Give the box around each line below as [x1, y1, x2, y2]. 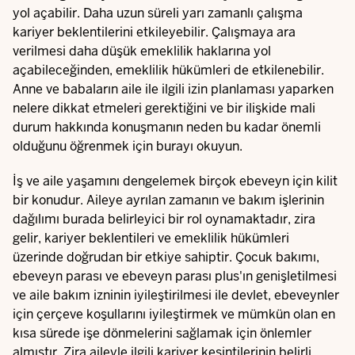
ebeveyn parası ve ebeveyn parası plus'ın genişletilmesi [13, 268, 337, 284]
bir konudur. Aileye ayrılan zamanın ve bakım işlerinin [13, 192, 324, 208]
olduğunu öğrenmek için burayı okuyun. [13, 138, 242, 155]
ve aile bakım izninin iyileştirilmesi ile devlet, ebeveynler [13, 287, 339, 303]
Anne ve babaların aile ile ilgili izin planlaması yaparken [13, 81, 334, 97]
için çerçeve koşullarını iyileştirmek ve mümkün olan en [13, 306, 335, 323]
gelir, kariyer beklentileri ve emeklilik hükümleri [13, 230, 289, 246]
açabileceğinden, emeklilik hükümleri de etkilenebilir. [13, 62, 324, 78]
